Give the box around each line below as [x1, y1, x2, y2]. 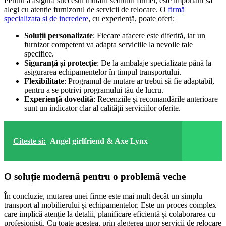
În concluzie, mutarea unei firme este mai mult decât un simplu [4, 191, 202, 200]
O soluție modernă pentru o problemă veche [4, 171, 186, 182]
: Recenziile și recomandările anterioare [93, 95, 218, 104]
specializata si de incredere [4, 14, 88, 23]
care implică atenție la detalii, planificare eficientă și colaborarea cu [4, 209, 215, 218]
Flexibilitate [24, 77, 64, 86]
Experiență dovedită [24, 95, 93, 104]
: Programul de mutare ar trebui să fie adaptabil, [64, 77, 214, 86]
